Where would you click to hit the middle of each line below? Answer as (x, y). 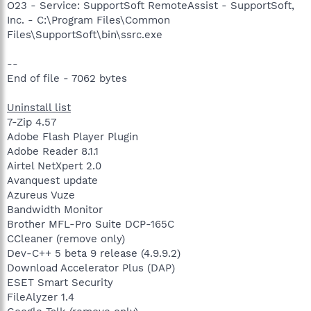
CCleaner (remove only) (66, 238)
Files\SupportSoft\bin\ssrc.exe (85, 34)
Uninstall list (39, 107)
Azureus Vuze (41, 195)
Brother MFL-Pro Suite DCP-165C (91, 224)
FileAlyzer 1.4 (41, 297)
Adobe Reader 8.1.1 (53, 151)
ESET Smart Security (60, 282)
